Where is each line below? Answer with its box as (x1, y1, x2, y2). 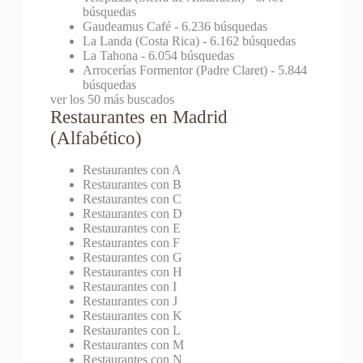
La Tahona (82, 49, 138, 63)
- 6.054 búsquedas (137, 49, 234, 63)
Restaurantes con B (82, 177, 181, 192)
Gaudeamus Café (82, 19, 171, 34)
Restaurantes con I (82, 280, 177, 294)
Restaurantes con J (82, 294, 177, 309)
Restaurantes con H (82, 265, 182, 280)
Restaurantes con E (82, 221, 181, 236)
